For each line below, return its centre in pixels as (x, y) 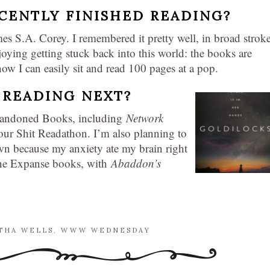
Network (145, 118)
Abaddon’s (136, 163)
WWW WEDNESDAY (106, 230)
